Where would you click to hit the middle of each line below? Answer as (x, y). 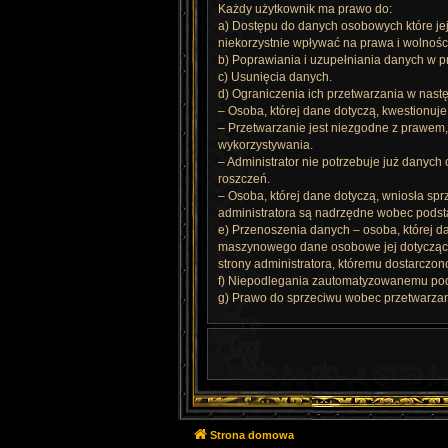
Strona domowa (252, 434)
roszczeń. (244, 178)
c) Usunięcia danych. (275, 76)
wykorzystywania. (265, 144)
